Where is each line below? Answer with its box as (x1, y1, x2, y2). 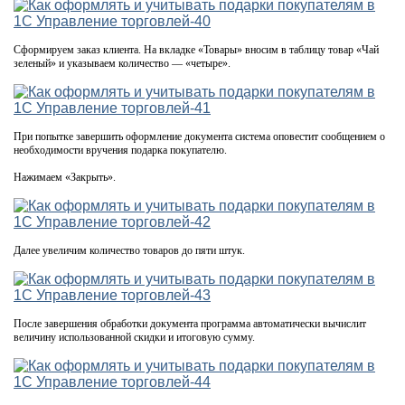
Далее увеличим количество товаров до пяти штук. (14, 243, 245, 257)
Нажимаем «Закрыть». (14, 170, 116, 184)
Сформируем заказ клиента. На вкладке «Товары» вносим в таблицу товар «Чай (14, 42, 379, 56)
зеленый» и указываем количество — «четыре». (14, 56, 231, 70)
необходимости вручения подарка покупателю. (14, 143, 227, 156)
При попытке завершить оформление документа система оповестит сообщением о (14, 129, 385, 143)
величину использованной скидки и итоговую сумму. (14, 330, 255, 344)
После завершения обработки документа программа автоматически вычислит (14, 316, 366, 330)
